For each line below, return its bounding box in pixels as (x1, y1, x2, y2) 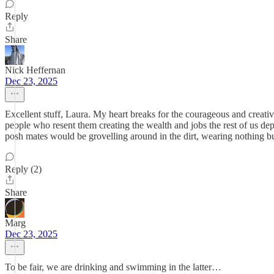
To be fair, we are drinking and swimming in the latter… (5, 262, 221, 272)
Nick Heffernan (5, 65, 65, 75)
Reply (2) (5, 164, 42, 174)
